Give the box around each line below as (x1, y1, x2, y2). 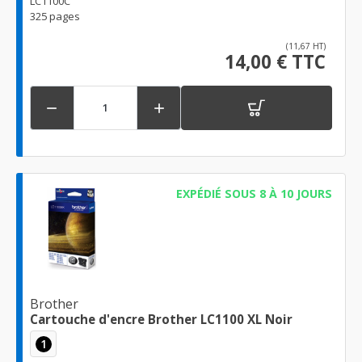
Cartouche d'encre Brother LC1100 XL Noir (30, 311, 293, 328)
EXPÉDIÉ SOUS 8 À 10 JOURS (175, 185, 332, 201)
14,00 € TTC (225, 48, 326, 74)
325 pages (30, 8, 80, 23)
